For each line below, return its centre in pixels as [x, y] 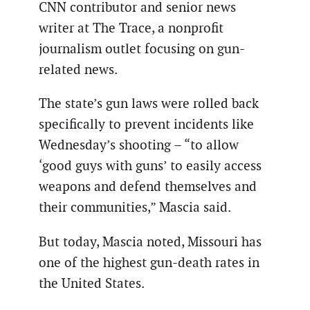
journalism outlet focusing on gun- [142, 49]
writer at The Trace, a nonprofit [131, 28]
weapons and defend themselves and [148, 187]
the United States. [92, 283]
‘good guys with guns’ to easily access [150, 166]
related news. [78, 70]
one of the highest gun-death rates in [149, 262]
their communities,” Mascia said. [135, 208]
